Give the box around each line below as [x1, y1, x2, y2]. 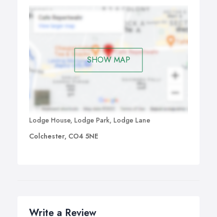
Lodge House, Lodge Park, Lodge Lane [29, 115, 150, 125]
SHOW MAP [87, 54, 130, 65]
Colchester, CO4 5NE [29, 131, 98, 141]
